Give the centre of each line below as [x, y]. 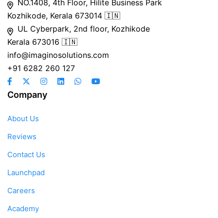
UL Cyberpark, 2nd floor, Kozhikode [84, 28]
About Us [23, 118]
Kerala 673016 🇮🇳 [42, 42]
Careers [21, 190]
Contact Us [26, 154]
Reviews [22, 136]
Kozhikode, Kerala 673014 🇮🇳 [64, 15]
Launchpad [26, 172]
